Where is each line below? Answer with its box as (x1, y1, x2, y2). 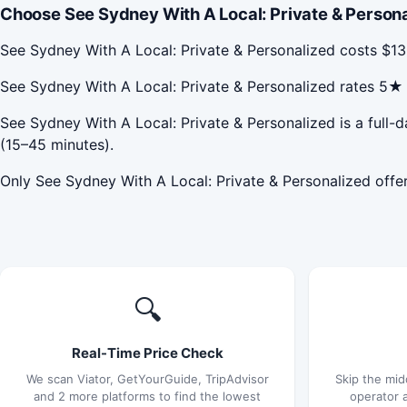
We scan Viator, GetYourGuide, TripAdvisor (25, 371, 269, 386)
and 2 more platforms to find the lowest (34, 388, 261, 403)
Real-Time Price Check (71, 343, 223, 362)
